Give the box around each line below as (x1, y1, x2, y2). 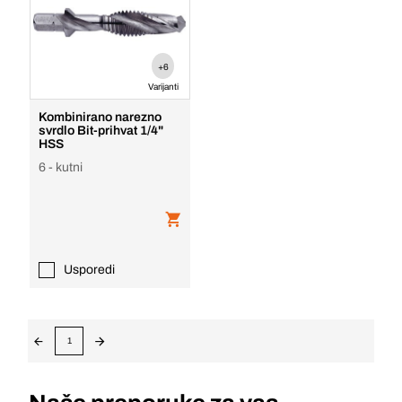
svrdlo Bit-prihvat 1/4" (38, 124, 163, 137)
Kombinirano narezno (38, 110, 162, 124)
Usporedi (63, 263, 115, 276)
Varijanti (147, 82, 179, 92)
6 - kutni (38, 161, 83, 174)
